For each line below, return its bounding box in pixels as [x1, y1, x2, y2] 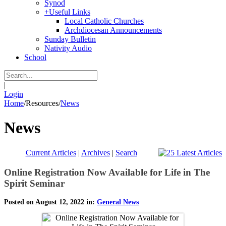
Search [115, 148, 137, 157]
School [24, 53, 46, 62]
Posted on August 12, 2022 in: [4, 198, 97, 206]
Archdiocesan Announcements [65, 26, 162, 34]
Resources [26, 99, 59, 107]
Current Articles [25, 148, 76, 157]
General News [97, 198, 139, 206]
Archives [81, 148, 110, 157]
